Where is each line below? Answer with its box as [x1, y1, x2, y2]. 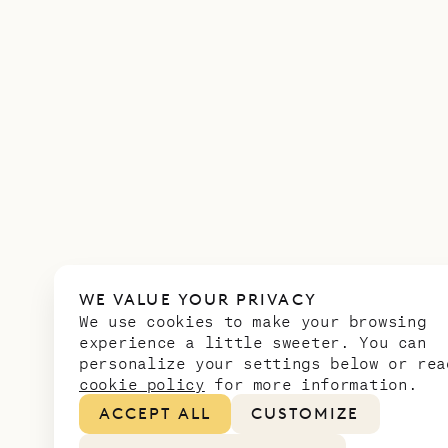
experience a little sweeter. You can [79, 332, 427, 351]
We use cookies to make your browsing [79, 311, 427, 330]
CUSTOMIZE [250, 404, 360, 423]
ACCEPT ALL [99, 404, 211, 423]
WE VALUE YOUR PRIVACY [79, 290, 317, 309]
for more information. [204, 374, 418, 393]
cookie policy [79, 374, 205, 393]
